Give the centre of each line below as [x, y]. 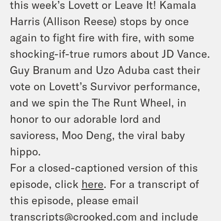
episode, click [46, 184]
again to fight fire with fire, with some [102, 37]
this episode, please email [74, 200]
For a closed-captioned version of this [104, 167]
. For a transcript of [151, 184]
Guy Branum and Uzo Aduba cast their [105, 70]
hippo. [25, 151]
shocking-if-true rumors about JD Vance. [110, 53]
